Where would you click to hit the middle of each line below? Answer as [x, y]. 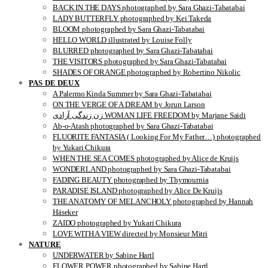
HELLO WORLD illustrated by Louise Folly [122, 40]
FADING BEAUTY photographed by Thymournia [131, 180]
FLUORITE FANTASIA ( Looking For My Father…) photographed [157, 137]
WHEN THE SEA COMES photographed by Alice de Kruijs [146, 158]
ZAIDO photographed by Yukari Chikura [117, 223]
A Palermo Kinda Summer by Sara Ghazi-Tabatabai [132, 94]
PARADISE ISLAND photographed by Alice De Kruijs [138, 191]
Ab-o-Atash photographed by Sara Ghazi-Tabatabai [133, 126]
